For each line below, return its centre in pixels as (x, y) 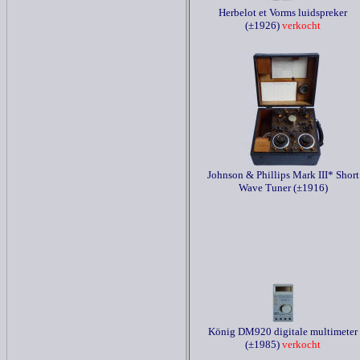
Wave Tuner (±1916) (283, 188)
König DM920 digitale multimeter (283, 331)
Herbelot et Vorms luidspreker (283, 12)
